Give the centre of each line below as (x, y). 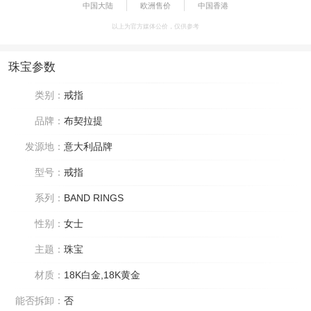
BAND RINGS (94, 197)
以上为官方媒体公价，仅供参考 (155, 26)
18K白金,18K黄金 (102, 275)
